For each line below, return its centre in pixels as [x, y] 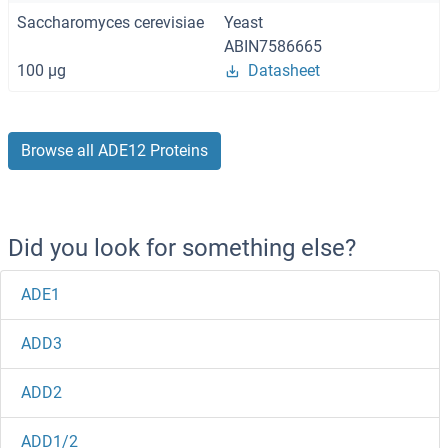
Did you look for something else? [182, 248]
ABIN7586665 [273, 47]
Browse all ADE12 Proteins [114, 151]
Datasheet [284, 71]
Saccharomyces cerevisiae [110, 23]
